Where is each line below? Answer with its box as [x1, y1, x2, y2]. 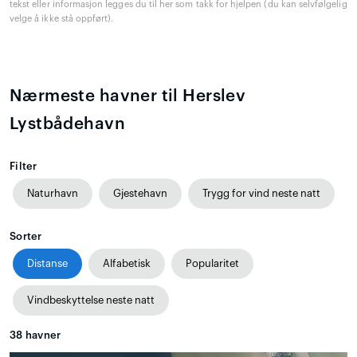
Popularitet [186, 258, 239, 269]
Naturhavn [27, 188, 78, 199]
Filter [10, 161, 37, 172]
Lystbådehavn [10, 116, 125, 133]
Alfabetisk [103, 258, 151, 269]
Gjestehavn [113, 188, 167, 199]
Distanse [27, 258, 68, 269]
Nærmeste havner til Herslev [10, 88, 246, 105]
